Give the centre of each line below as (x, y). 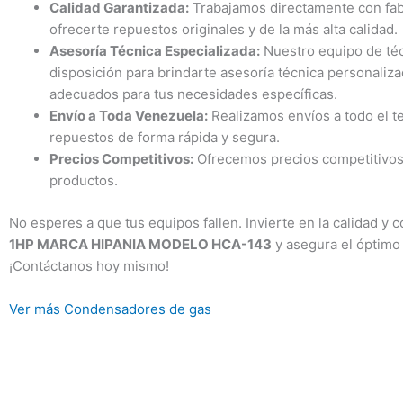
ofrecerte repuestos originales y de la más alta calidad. (224, 30)
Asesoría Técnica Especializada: (155, 51)
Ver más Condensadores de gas (110, 309)
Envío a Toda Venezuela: (129, 116)
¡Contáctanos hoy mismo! (89, 265)
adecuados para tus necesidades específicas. (193, 94)
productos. (84, 181)
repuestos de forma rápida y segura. (165, 138)
